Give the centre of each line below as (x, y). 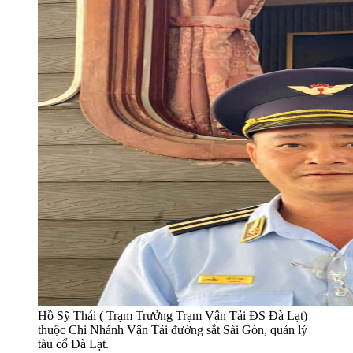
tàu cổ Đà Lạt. (73, 344)
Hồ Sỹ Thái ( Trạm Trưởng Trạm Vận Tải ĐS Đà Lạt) (173, 315)
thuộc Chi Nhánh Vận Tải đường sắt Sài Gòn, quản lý (173, 329)
